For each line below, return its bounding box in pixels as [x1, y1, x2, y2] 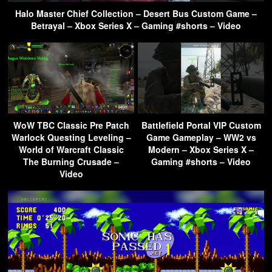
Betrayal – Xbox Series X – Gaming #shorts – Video [31, 19, 241, 32]
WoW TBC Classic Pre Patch [13, 118, 129, 131]
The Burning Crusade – [23, 155, 119, 168]
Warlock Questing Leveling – [11, 131, 131, 143]
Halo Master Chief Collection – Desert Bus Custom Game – [15, 7, 257, 19]
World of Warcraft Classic [18, 143, 124, 155]
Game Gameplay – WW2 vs [146, 131, 256, 143]
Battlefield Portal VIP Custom [141, 118, 261, 131]
